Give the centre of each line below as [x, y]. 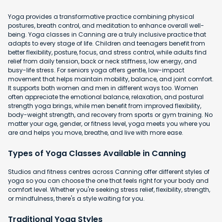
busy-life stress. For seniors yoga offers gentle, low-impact [96, 70]
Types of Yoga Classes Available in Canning [97, 153]
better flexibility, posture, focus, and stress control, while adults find [107, 52]
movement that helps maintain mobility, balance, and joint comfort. [111, 79]
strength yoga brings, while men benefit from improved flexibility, [105, 106]
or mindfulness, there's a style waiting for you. [76, 198]
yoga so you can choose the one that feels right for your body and [108, 180]
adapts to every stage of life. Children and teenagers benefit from [107, 43]
